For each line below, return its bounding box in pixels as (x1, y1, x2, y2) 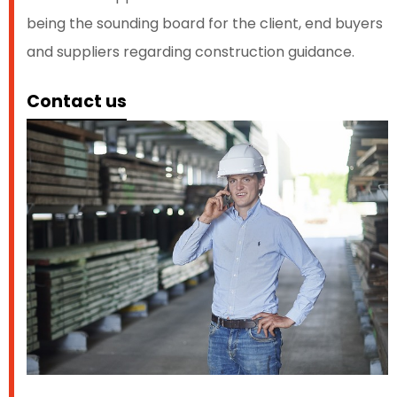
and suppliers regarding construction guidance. (27, 41, 358, 62)
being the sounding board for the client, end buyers (27, 12, 383, 34)
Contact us (27, 89, 127, 113)
